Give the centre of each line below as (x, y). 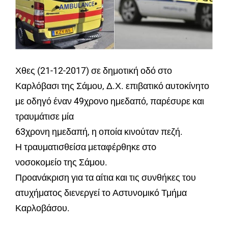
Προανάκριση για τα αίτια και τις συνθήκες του (106, 178)
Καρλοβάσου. (42, 208)
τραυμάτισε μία (45, 117)
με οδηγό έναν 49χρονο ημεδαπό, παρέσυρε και (110, 101)
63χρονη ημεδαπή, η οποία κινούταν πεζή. (99, 132)
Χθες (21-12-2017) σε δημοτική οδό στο (94, 71)
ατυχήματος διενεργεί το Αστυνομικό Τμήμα (101, 193)
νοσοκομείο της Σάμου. (61, 162)
